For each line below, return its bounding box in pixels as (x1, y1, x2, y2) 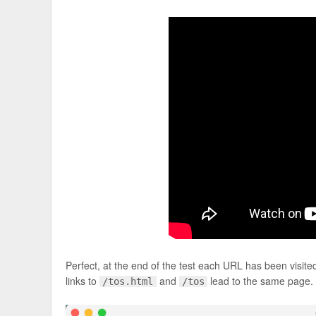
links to (66, 273, 100, 288)
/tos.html (102, 275, 154, 287)
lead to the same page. (207, 273, 313, 288)
